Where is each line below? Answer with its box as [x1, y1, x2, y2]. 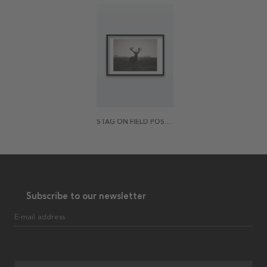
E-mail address [14, 212, 65, 221]
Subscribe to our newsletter [26, 190, 146, 201]
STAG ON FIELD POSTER [164, 117, 171, 126]
